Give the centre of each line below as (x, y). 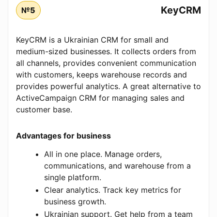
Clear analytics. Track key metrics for (113, 190)
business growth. (75, 202)
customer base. (44, 110)
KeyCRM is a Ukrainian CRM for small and (92, 40)
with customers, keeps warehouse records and (101, 75)
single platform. (73, 178)
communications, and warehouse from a (117, 166)
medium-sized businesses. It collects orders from (106, 52)
